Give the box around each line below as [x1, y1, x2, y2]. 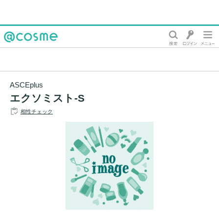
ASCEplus [10, 80, 43, 89]
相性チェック [21, 108, 53, 114]
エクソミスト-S [10, 92, 85, 104]
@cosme [4, 47, 35, 55]
